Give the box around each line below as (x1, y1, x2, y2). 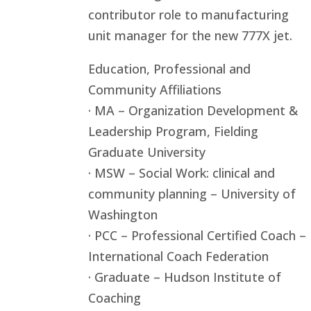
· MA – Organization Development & (88, 102, 298, 119)
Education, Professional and (88, 60, 251, 77)
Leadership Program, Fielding (88, 123, 258, 140)
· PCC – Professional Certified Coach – (88, 227, 306, 244)
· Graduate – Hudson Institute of (88, 269, 281, 285)
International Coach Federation (88, 248, 269, 264)
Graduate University (88, 144, 205, 160)
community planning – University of (88, 185, 296, 202)
